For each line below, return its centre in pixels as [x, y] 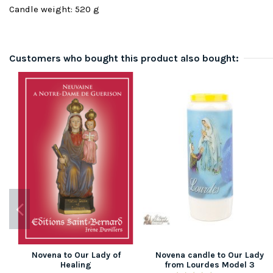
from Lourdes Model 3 [209, 264]
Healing [76, 264]
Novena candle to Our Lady [209, 255]
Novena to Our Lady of [76, 255]
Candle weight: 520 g [54, 9]
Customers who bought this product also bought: [124, 58]
